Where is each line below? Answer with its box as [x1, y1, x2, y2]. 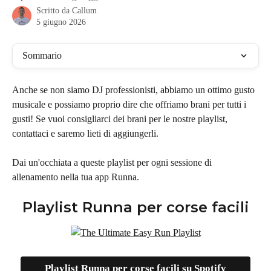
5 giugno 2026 [36, 18, 86, 27]
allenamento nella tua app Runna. [12, 172, 139, 183]
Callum [72, 6, 97, 15]
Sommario [22, 50, 62, 60]
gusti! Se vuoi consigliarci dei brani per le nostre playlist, [12, 114, 230, 124]
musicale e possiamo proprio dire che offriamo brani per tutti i [12, 99, 249, 109]
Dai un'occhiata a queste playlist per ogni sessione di [12, 157, 214, 168]
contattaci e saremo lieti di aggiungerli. [12, 128, 158, 139]
